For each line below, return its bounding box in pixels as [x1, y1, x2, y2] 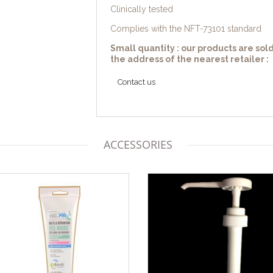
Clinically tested [110, 4, 173, 14]
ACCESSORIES [104, 137, 172, 152]
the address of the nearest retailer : [110, 54, 269, 64]
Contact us [117, 77, 155, 87]
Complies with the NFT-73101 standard [110, 24, 261, 34]
